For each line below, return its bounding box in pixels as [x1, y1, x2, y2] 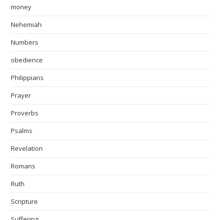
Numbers [11, 38, 39, 47]
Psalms [11, 126, 33, 135]
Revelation [11, 144, 43, 153]
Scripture [11, 197, 38, 206]
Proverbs [11, 109, 39, 117]
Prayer [11, 91, 31, 100]
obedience [11, 55, 43, 64]
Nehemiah [11, 20, 42, 29]
